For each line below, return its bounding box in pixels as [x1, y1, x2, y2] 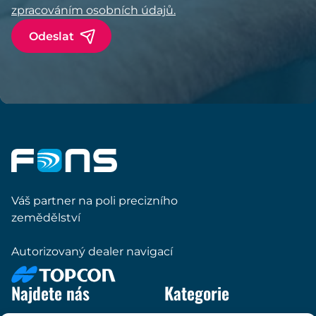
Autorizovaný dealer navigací [11, 245, 173, 259]
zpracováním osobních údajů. [11, 4, 176, 18]
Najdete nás [11, 280, 90, 306]
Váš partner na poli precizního [11, 194, 178, 208]
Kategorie [164, 280, 229, 306]
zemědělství [11, 211, 80, 225]
